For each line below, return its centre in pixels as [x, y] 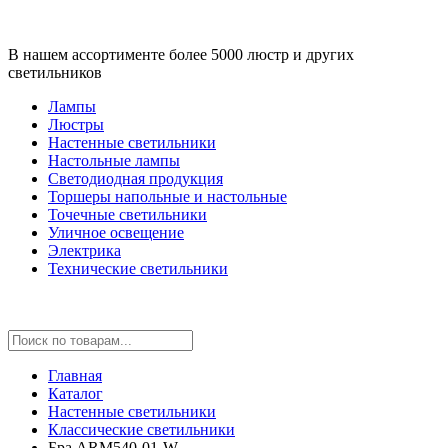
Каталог [75, 393]
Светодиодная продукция [135, 178]
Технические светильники [138, 268]
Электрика [84, 250]
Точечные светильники [127, 214]
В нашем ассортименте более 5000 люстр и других [181, 54]
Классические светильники [141, 429]
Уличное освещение [116, 232]
